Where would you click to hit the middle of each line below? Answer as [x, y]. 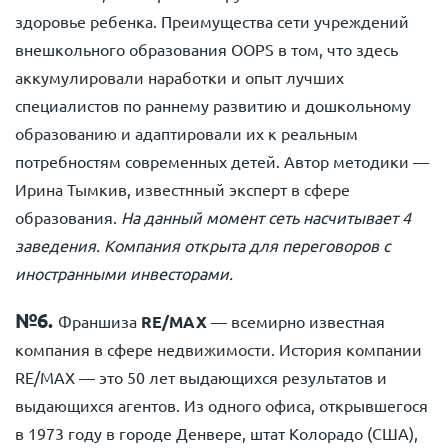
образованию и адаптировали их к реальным [186, 133]
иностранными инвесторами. [124, 273]
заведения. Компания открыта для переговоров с [202, 245]
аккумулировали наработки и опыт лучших [179, 77]
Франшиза [99, 321]
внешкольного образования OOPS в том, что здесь [206, 49]
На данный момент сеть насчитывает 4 [266, 217]
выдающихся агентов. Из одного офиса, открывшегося [221, 405]
